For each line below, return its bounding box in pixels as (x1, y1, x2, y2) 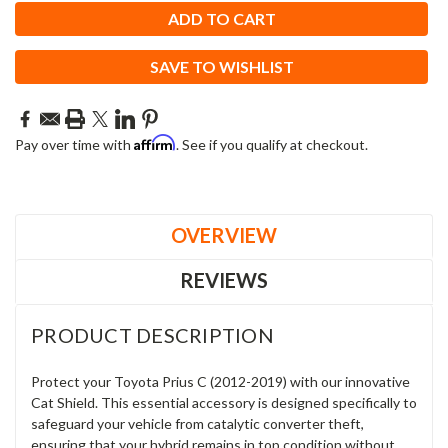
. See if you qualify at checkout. (176, 136, 368, 154)
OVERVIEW (171, 223, 277, 248)
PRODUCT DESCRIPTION (31, 323, 274, 348)
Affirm (134, 134, 176, 152)
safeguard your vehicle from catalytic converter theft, (31, 415, 364, 433)
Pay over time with (15, 136, 134, 154)
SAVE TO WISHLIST (149, 57, 294, 77)
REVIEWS (180, 268, 268, 293)
